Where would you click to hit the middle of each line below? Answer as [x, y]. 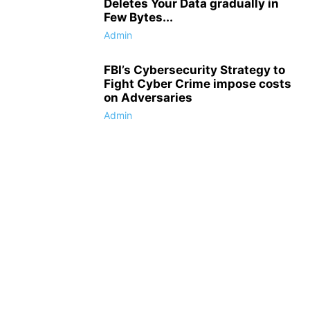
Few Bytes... [138, 17]
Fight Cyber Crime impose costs [198, 84]
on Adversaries [148, 98]
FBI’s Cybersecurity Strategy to [194, 70]
